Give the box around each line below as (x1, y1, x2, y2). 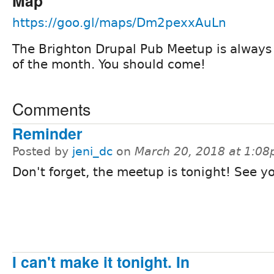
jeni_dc (72, 144, 113, 158)
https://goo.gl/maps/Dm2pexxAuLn (12, 15, 226, 30)
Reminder (12, 122, 83, 144)
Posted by (12, 144, 72, 158)
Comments (12, 96, 91, 120)
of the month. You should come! (12, 56, 206, 72)
